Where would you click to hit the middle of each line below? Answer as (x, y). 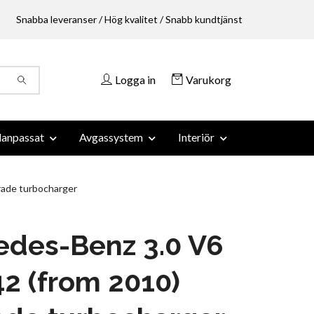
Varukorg (209, 79)
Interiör (196, 137)
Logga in (135, 79)
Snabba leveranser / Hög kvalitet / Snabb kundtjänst (129, 19)
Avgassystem (111, 137)
